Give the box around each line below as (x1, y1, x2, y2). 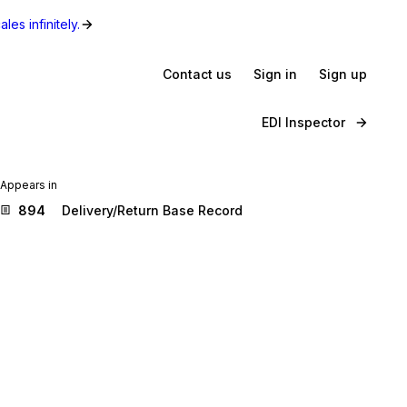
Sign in (253, 65, 297, 82)
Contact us (163, 65, 232, 82)
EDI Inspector (262, 114, 345, 130)
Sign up (319, 65, 367, 82)
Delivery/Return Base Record (62, 203, 243, 218)
